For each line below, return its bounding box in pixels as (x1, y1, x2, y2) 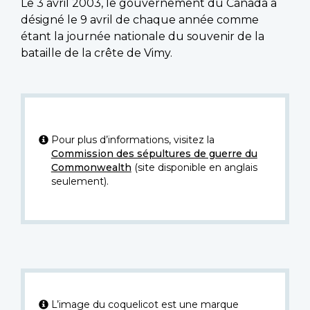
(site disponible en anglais (131, 161, 257, 174)
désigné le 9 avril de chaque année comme (21, 13, 259, 27)
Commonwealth (51, 161, 131, 174)
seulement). (51, 175, 109, 188)
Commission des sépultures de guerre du (51, 147, 257, 161)
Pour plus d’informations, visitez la (51, 134, 215, 147)
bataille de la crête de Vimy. (21, 46, 172, 60)
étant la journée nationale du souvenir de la (21, 30, 264, 44)
